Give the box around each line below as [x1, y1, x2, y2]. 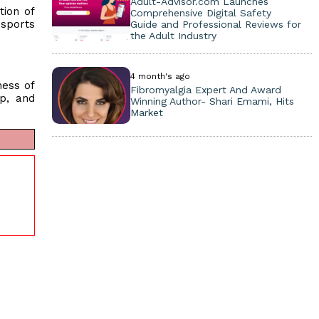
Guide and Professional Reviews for [130, 19, 301, 30]
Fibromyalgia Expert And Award [130, 84, 281, 95]
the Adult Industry [130, 30, 216, 41]
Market [130, 107, 163, 118]
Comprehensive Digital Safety [130, 7, 271, 19]
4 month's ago [130, 71, 190, 81]
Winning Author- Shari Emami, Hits [130, 95, 294, 107]
